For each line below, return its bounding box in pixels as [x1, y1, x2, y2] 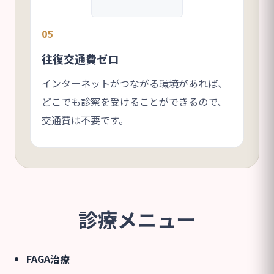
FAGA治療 [26, 251, 70, 266]
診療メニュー [78, 204, 196, 233]
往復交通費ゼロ [42, 50, 119, 67]
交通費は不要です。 [42, 112, 128, 127]
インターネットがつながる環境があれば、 [42, 75, 228, 91]
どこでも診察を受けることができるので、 [42, 94, 227, 109]
